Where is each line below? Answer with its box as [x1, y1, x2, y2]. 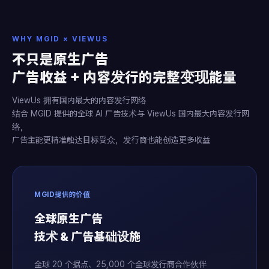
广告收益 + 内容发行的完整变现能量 [12, 68, 237, 86]
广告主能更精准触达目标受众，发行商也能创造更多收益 [12, 135, 210, 145]
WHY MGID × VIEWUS [12, 35, 108, 43]
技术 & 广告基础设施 [34, 229, 141, 244]
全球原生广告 [34, 211, 103, 226]
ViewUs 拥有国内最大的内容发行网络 [12, 95, 147, 105]
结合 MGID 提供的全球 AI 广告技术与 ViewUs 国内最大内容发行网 [12, 109, 249, 118]
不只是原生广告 [12, 50, 109, 68]
